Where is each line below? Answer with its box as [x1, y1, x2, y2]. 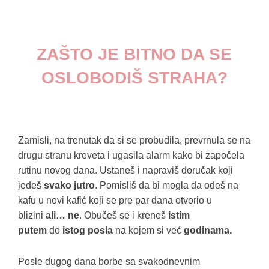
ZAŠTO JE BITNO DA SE [37, 45, 232, 64]
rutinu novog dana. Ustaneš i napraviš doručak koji [18, 165, 233, 175]
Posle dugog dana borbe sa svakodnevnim [18, 256, 200, 267]
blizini [18, 210, 46, 220]
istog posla [62, 225, 113, 235]
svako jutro [44, 180, 95, 190]
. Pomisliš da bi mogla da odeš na [95, 180, 238, 190]
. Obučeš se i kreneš [79, 210, 168, 220]
